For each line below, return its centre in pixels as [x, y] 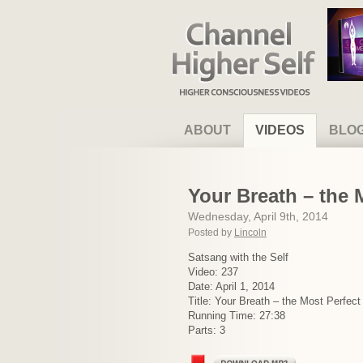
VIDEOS [280, 130]
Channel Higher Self [224, 23]
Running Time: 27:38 [237, 316]
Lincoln [250, 233]
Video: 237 [213, 272]
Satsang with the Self [238, 257]
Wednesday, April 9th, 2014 [258, 216]
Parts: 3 [207, 330]
